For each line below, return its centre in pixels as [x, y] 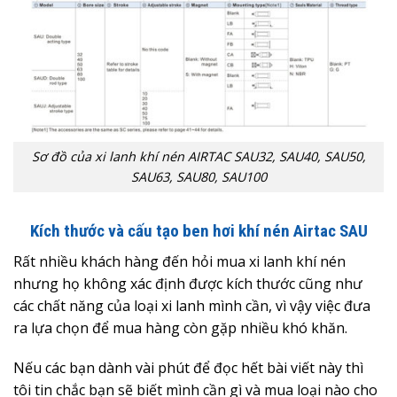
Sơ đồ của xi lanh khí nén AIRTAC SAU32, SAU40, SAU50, [198, 157]
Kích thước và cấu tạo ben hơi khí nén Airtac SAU [198, 231]
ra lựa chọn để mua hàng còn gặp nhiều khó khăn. [180, 327]
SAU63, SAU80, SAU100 [198, 177]
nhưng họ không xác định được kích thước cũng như [188, 283]
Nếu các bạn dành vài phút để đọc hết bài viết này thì [188, 368]
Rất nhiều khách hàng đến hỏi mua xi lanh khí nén [179, 261]
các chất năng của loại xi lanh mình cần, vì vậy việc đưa [192, 305]
